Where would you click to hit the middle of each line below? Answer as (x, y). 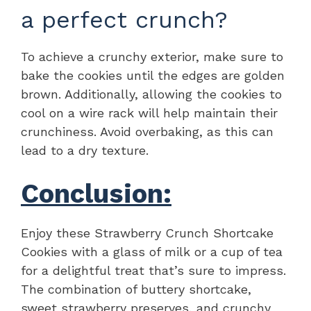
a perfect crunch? (124, 19)
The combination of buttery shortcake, (136, 289)
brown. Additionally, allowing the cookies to (151, 94)
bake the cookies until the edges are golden (153, 75)
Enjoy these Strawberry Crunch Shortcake (147, 233)
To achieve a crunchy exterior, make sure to (152, 56)
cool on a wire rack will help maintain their (149, 112)
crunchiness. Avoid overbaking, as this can (147, 131)
